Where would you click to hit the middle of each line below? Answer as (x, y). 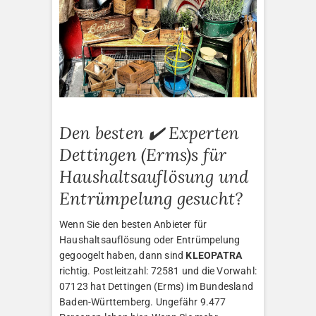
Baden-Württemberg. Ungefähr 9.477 (143, 302)
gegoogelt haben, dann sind (123, 255)
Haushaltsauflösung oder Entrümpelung (150, 239)
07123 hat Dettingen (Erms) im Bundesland (156, 286)
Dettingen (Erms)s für (143, 154)
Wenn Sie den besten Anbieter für (133, 224)
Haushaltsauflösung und (154, 176)
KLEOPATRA (214, 255)
